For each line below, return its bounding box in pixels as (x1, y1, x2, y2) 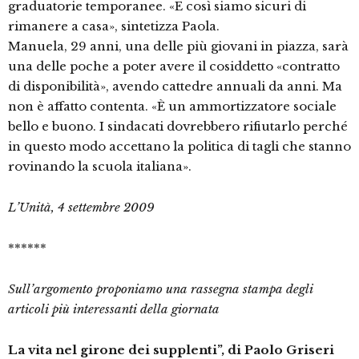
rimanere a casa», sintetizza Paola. (8, 18, 220, 34)
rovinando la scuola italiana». (8, 159, 192, 175)
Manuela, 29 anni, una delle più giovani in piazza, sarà (8, 38, 349, 54)
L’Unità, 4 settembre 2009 (8, 200, 155, 216)
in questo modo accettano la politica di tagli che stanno (8, 139, 351, 155)
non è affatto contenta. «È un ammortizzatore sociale (8, 99, 337, 115)
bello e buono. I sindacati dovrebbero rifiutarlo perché (8, 119, 348, 135)
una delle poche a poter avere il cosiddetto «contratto (8, 58, 340, 75)
